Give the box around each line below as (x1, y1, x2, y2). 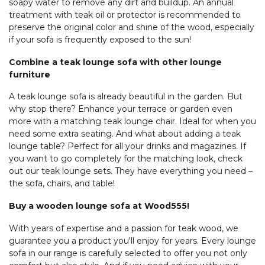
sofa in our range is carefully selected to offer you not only (9, 248, 247, 258)
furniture (9, 69, 50, 80)
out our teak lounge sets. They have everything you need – (9, 166, 253, 177)
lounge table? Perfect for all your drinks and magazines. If (9, 141, 246, 152)
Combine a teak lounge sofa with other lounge (9, 56, 222, 67)
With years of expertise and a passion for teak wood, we (9, 223, 238, 234)
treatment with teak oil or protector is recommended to (9, 9, 241, 20)
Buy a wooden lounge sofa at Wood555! (9, 201, 189, 212)
